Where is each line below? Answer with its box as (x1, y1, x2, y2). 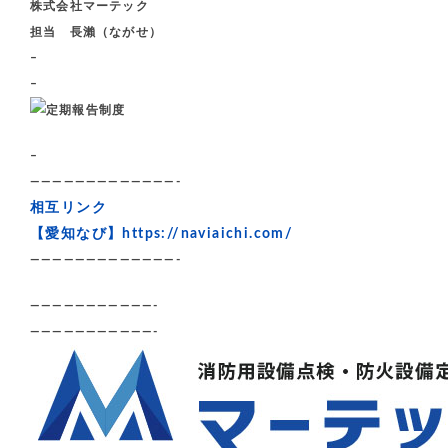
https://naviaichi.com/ (122, 226, 294, 241)
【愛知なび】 (30, 226, 123, 241)
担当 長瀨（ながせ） (30, 25, 162, 38)
